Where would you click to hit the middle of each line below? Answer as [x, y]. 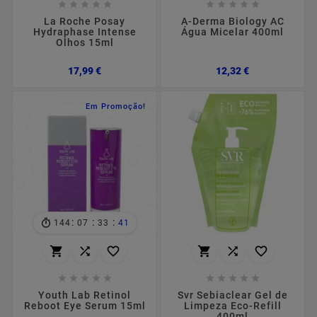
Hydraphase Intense [85, 32]
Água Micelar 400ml [232, 32]
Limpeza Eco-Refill [232, 306]
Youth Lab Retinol [85, 295]
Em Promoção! [116, 107]
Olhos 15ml [85, 43]
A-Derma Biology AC [232, 22]
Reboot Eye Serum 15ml [85, 306]
